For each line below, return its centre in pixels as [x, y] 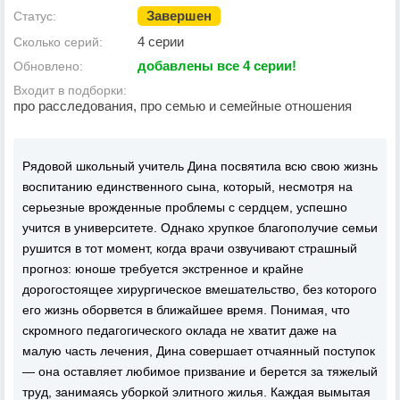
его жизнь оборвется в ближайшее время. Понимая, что [186, 310]
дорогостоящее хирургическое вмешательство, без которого [200, 289]
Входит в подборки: [70, 90]
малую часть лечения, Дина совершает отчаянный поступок [199, 351]
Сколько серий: [58, 42]
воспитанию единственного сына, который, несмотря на [187, 187]
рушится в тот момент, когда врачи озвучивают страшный [190, 248]
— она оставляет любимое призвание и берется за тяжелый [200, 371]
